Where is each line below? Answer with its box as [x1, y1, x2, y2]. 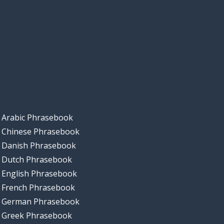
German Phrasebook [1, 196, 79, 207]
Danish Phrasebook [1, 140, 76, 151]
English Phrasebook [1, 168, 77, 179]
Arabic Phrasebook [1, 112, 73, 123]
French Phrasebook [1, 182, 75, 193]
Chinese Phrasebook [1, 126, 79, 137]
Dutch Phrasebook [1, 154, 72, 165]
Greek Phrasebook [1, 210, 72, 221]
